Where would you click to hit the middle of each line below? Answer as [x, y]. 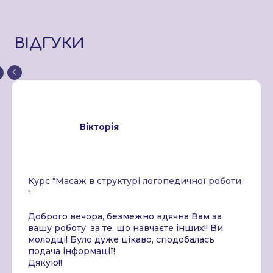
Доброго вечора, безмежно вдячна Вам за [125, 217]
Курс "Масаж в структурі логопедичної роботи [135, 181]
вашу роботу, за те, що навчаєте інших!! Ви [126, 228]
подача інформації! [72, 251]
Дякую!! [45, 263]
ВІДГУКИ [49, 44]
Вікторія [99, 127]
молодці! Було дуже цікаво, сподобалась [121, 240]
